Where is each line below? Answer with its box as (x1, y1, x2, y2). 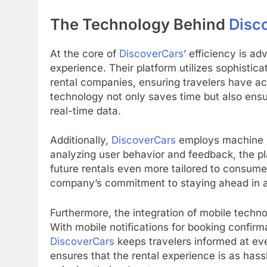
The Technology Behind (50, 15, 229, 34)
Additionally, (50, 134, 111, 147)
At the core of (50, 47, 119, 60)
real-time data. (50, 104, 121, 117)
